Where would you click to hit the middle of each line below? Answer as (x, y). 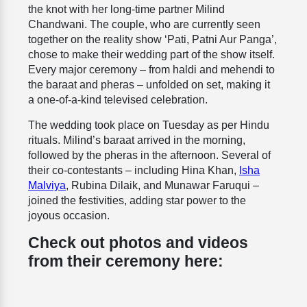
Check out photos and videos (138, 243)
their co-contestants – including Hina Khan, (134, 171)
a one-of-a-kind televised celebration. (118, 100)
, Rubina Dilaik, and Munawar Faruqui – (162, 186)
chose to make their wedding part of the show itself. (151, 55)
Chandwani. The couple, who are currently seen (144, 25)
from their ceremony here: (126, 261)
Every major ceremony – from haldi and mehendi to (151, 70)
